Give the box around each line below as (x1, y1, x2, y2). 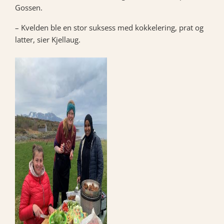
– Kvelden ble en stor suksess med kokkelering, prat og (15, 22, 203, 32)
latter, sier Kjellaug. (15, 34, 80, 44)
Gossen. (15, 2, 42, 12)
